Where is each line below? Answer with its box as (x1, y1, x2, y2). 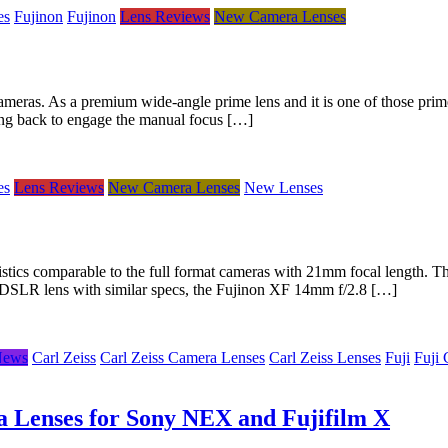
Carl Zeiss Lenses (269, 349, 381, 367)
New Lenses (244, 178, 323, 196)
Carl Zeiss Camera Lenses (100, 349, 265, 367)
